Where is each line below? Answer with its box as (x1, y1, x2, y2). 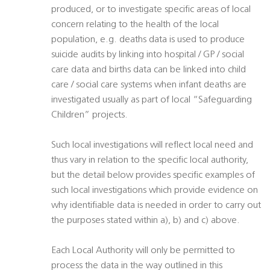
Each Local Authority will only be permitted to (51, 246, 235, 256)
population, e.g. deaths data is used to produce (51, 35, 245, 45)
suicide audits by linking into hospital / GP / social (51, 50, 244, 60)
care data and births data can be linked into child (51, 65, 246, 75)
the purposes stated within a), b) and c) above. (51, 216, 240, 226)
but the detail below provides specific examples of (51, 171, 255, 181)
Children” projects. (51, 110, 128, 121)
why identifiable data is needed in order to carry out (51, 201, 261, 211)
